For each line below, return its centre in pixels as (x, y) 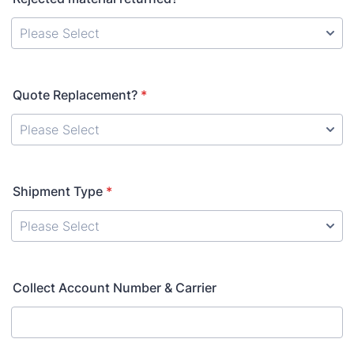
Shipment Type (58, 191)
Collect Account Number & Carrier (115, 288)
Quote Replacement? (75, 95)
